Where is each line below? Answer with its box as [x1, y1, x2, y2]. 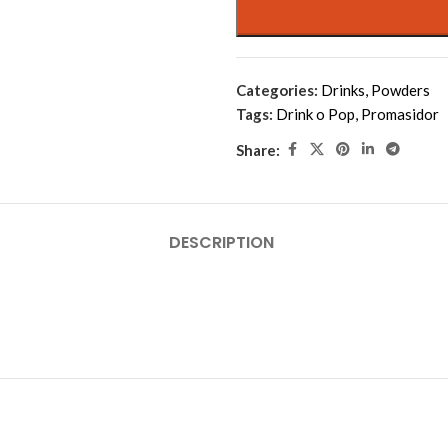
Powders [371, 81, 430, 99]
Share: [236, 140, 280, 159]
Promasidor [361, 105, 439, 123]
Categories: [236, 81, 318, 99]
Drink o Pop [276, 105, 355, 123]
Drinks [321, 81, 365, 99]
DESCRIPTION [168, 231, 274, 254]
